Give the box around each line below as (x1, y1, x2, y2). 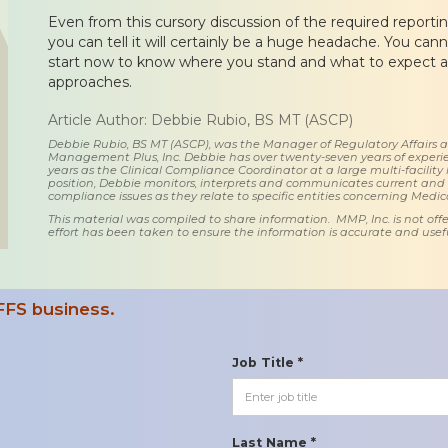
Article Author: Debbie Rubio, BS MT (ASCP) (48, 110, 353, 129)
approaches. (48, 72, 136, 91)
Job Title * (232, 354, 303, 370)
